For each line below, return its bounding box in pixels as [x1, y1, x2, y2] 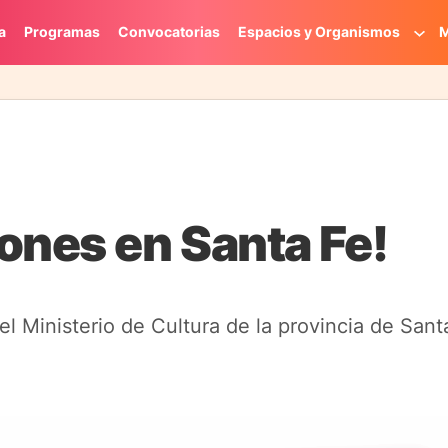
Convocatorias [117, 23, 220, 41]
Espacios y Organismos [237, 23, 400, 41]
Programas [23, 23, 100, 41]
